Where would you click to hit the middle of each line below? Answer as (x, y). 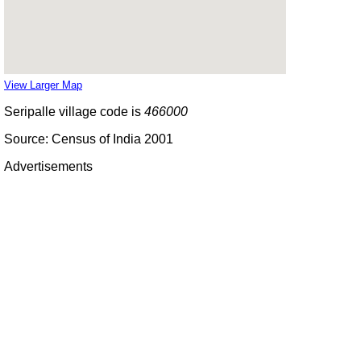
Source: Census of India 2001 (89, 139)
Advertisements (48, 166)
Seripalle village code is (74, 111)
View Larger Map (43, 85)
